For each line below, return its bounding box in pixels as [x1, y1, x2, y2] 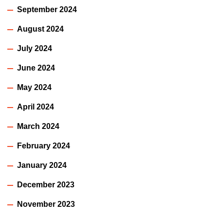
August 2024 [17, 25, 64, 34]
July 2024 [17, 44, 52, 53]
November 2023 [17, 200, 75, 209]
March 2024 [17, 122, 59, 131]
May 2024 [17, 83, 52, 92]
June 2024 [17, 64, 55, 73]
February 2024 [17, 142, 70, 150]
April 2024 [17, 103, 54, 111]
